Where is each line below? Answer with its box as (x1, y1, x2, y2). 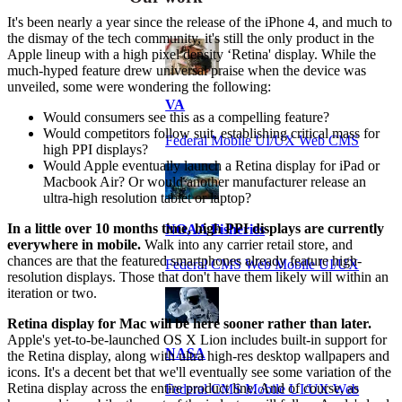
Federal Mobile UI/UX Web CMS (165, 132, 360, 148)
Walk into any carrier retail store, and (141, 237, 353, 253)
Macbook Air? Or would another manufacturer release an (43, 174, 366, 190)
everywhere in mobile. (7, 237, 141, 253)
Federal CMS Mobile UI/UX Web (165, 380, 360, 397)
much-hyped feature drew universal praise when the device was (7, 63, 366, 79)
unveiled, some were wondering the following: (7, 79, 271, 95)
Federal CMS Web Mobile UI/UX (165, 257, 360, 273)
